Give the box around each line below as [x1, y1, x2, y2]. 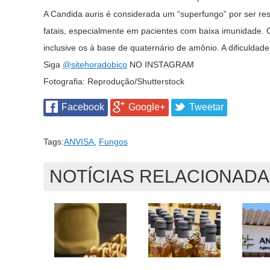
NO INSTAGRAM [127, 60, 194, 69]
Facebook [61, 102, 104, 112]
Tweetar [189, 102, 224, 112]
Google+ [128, 102, 165, 112]
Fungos [99, 137, 128, 146]
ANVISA [64, 137, 94, 146]
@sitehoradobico [63, 60, 127, 69]
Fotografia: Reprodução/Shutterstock [43, 77, 184, 86]
